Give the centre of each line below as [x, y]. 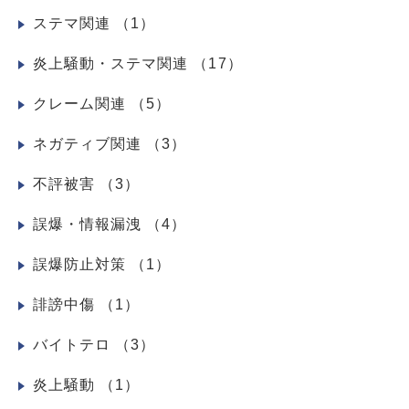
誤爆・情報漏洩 [90, 224]
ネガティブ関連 [90, 143]
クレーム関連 [82, 103]
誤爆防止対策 [82, 264]
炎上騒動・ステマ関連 [113, 63]
